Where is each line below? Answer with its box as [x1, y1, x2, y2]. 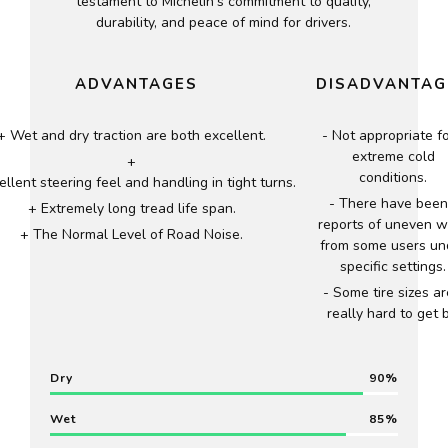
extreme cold [351, 146, 435, 166]
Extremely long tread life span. [40, 198, 236, 218]
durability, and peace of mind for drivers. [96, 12, 352, 32]
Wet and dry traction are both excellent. [10, 125, 267, 145]
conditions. [359, 167, 428, 187]
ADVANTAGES [75, 73, 199, 94]
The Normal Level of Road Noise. [33, 224, 244, 244]
